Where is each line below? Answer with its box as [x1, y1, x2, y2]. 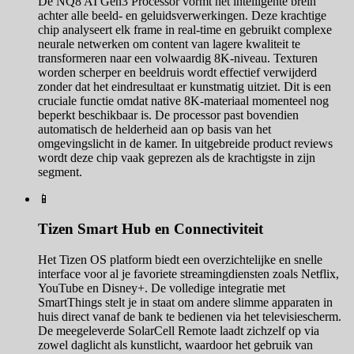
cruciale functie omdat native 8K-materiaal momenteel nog [38, 93, 329, 107]
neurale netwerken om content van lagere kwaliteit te [38, 36, 300, 51]
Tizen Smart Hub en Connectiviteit [38, 220, 263, 238]
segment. [38, 164, 82, 179]
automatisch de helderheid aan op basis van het [38, 122, 271, 136]
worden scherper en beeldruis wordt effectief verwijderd [38, 65, 317, 79]
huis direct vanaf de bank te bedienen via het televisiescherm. [38, 310, 341, 324]
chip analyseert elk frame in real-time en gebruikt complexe [38, 22, 332, 36]
